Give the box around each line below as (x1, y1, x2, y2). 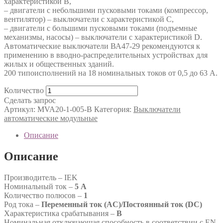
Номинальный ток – (4, 182, 75, 191)
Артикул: (4, 105, 37, 113)
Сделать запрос (4, 96, 56, 105)
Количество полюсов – (4, 191, 84, 200)
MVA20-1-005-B (37, 105, 92, 113)
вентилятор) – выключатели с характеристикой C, (4, 14, 174, 23)
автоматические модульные (4, 113, 98, 122)
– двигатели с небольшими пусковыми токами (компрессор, (4, 5, 208, 14)
